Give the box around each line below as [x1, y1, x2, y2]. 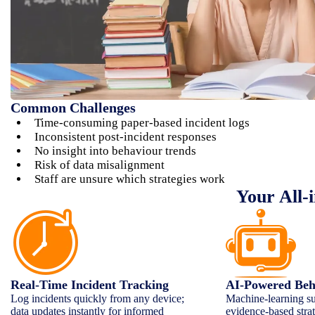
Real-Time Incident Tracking [11, 277, 169, 292]
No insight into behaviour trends [34, 143, 196, 157]
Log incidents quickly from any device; [11, 292, 184, 304]
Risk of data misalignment [34, 157, 165, 172]
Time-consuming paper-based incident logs [34, 115, 250, 129]
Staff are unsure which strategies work [34, 172, 225, 186]
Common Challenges [11, 99, 136, 115]
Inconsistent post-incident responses [34, 129, 217, 143]
